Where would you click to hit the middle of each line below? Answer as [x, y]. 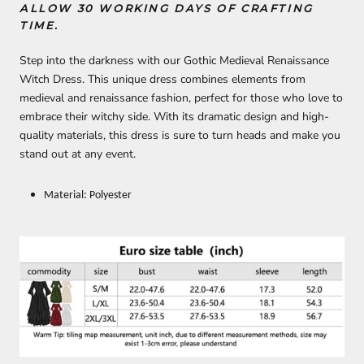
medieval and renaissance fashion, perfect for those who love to [181, 97]
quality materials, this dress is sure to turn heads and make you [180, 135]
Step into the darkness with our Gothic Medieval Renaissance [174, 60]
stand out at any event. [78, 154]
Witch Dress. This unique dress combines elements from [162, 79]
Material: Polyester [88, 195]
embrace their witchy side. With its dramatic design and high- [174, 116]
